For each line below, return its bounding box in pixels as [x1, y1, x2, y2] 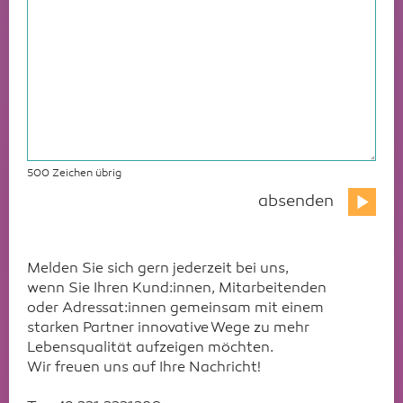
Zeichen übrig [49, 167, 121, 179]
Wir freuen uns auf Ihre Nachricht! [27, 360, 261, 375]
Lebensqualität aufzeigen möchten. [27, 340, 273, 355]
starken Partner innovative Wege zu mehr [27, 320, 309, 336]
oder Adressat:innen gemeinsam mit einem [27, 300, 324, 316]
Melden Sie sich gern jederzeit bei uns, [27, 261, 289, 276]
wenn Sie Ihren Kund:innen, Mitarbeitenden [27, 281, 327, 296]
